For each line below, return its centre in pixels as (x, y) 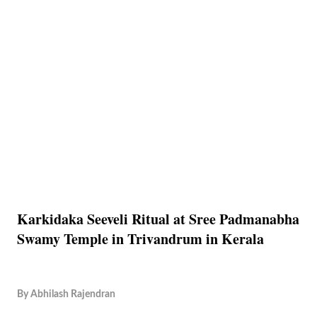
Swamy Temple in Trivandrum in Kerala (140, 239)
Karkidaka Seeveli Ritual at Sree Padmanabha (158, 219)
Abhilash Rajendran (73, 294)
